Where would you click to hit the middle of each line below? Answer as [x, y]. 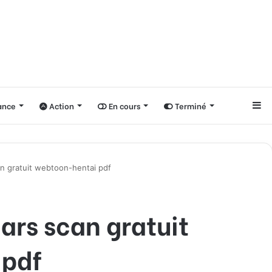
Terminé [190, 105]
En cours [124, 105]
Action [61, 105]
